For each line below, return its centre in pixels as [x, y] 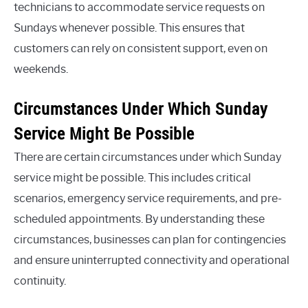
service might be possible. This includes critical [132, 177]
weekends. [41, 69]
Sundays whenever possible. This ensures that [129, 27]
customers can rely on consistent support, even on [141, 48]
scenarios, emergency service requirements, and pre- [148, 198]
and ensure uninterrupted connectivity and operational [152, 260]
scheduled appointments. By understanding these [139, 219]
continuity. [40, 280]
